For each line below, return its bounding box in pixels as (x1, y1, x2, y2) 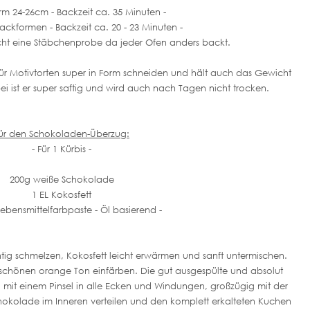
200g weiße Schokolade (9, 173, 114, 185)
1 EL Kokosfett (32, 188, 91, 200)
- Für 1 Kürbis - (32, 143, 91, 154)
